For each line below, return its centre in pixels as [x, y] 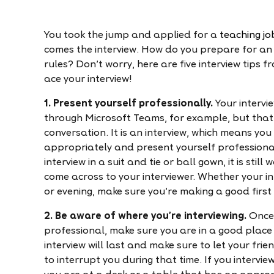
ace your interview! [88, 80]
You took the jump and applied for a [132, 35]
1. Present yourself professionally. [128, 104]
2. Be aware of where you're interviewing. [145, 217]
